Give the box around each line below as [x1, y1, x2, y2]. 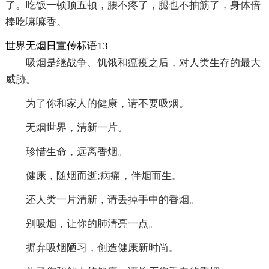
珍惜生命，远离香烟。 [25, 145, 128, 157]
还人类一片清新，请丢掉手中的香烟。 [25, 193, 199, 205]
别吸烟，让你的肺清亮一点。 [25, 217, 159, 229]
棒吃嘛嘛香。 [5, 16, 67, 28]
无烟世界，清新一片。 [25, 121, 128, 133]
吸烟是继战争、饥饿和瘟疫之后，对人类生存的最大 [25, 56, 261, 68]
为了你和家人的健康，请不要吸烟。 [25, 97, 189, 109]
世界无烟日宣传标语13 [5, 40, 108, 52]
